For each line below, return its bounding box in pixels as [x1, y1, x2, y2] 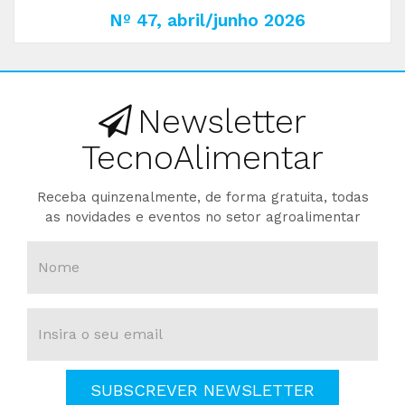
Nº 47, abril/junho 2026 [108, 10, 306, 32]
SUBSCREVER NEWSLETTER [90, 381, 315, 400]
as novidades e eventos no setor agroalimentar [44, 209, 361, 226]
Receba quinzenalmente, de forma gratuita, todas [36, 189, 369, 206]
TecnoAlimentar [81, 138, 324, 178]
